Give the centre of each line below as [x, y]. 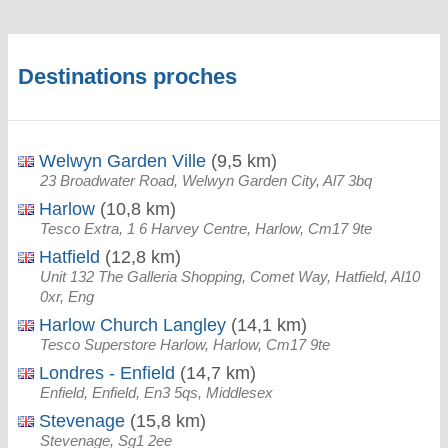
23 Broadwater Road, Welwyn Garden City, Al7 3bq [206, 180]
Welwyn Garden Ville [120, 161]
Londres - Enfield [104, 373]
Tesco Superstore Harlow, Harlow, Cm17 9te [185, 344]
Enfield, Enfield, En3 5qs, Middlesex [156, 392]
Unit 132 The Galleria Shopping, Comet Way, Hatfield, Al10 [230, 276]
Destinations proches [127, 76]
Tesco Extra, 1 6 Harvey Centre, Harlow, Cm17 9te [206, 228]
